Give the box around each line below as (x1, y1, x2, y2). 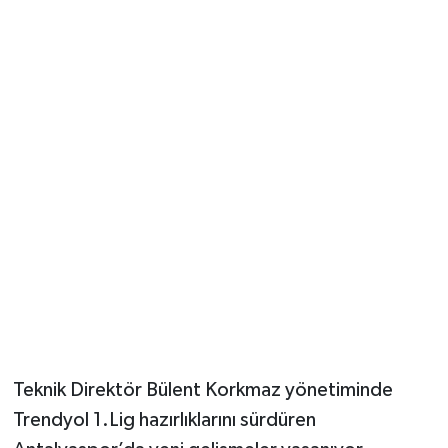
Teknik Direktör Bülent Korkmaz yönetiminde (12, 380, 393, 401)
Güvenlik (53, 38, 127, 55)
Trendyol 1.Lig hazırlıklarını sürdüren (12, 410, 316, 431)
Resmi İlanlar (53, 89, 159, 106)
